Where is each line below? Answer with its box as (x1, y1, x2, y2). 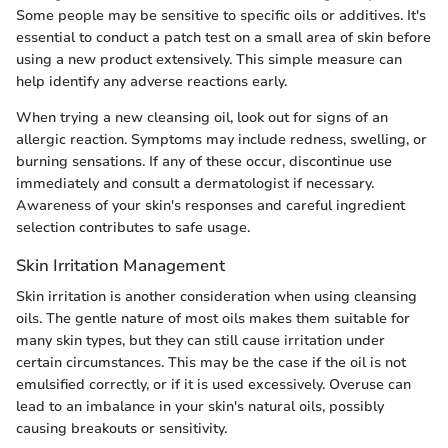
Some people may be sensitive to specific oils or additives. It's (16, 5, 426, 25)
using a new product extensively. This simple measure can (16, 49, 402, 69)
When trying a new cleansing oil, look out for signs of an (16, 107, 388, 127)
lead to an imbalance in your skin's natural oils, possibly (16, 397, 384, 416)
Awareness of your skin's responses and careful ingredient (16, 195, 405, 215)
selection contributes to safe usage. (16, 217, 250, 237)
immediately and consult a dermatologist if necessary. (16, 173, 374, 193)
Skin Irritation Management (16, 253, 225, 277)
